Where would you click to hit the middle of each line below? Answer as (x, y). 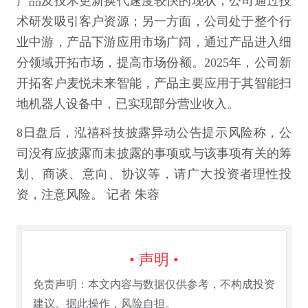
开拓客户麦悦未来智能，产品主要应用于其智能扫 (154, 83)
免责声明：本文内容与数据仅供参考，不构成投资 (154, 284)
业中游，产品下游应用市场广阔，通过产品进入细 (154, 42)
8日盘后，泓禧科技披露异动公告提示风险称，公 (154, 133)
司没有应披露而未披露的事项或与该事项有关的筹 (154, 153)
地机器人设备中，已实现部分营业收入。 (128, 104)
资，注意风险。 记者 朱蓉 (88, 195)
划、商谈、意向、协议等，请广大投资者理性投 (154, 174)
